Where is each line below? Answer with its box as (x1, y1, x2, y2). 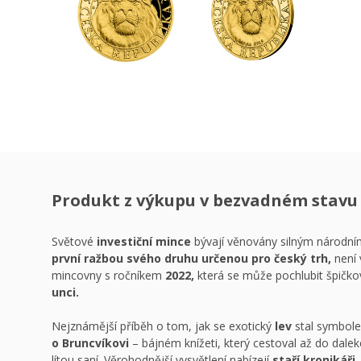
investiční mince (97, 234, 191, 249)
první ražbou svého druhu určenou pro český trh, (52, 251, 331, 266)
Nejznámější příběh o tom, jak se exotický (52, 318, 275, 334)
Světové (52, 234, 97, 249)
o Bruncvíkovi (52, 335, 129, 351)
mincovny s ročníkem (52, 268, 165, 283)
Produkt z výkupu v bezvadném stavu (52, 189, 358, 211)
